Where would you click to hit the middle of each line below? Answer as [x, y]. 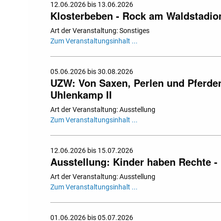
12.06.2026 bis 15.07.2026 [92, 151]
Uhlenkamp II [81, 95]
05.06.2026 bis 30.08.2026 [92, 72]
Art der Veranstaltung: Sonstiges [100, 31]
